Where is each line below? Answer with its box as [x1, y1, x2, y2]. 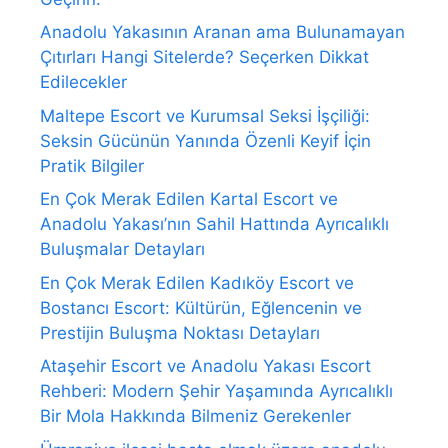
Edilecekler [40, 72, 127, 93]
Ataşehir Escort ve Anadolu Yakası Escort [40, 356, 371, 377]
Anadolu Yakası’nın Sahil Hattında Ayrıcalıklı [40, 214, 389, 235]
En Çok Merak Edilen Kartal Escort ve [40, 189, 338, 210]
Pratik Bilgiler [40, 155, 144, 176]
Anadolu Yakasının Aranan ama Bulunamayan [40, 22, 405, 43]
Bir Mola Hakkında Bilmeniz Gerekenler [40, 406, 351, 427]
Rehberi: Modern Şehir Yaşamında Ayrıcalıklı [40, 381, 393, 402]
